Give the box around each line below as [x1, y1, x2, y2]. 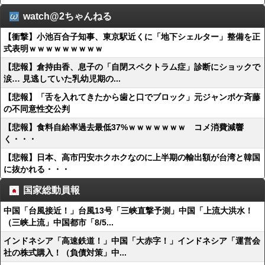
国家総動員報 [23, 185, 80, 195]
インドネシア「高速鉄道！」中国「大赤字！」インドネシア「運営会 [4, 236, 260, 245]
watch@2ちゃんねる [23, 11, 112, 21]
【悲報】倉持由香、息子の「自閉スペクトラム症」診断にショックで [4, 62, 260, 72]
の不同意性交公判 [4, 104, 70, 114]
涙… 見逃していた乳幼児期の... [4, 74, 121, 83]
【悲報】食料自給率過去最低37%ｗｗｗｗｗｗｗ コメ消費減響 [4, 122, 244, 132]
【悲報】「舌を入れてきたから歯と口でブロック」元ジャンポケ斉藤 [4, 92, 260, 102]
